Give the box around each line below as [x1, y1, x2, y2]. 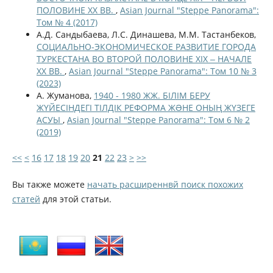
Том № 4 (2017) [36, 16, 97, 28]
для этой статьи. [40, 193, 112, 205]
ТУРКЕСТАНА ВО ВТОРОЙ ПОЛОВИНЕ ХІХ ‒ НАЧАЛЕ [36, 52, 252, 65]
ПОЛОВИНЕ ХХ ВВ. [36, 4, 116, 16]
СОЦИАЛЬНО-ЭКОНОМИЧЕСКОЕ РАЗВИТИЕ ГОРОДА [36, 40, 256, 52]
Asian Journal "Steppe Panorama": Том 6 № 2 [66, 113, 250, 126]
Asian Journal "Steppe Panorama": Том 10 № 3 [68, 65, 257, 77]
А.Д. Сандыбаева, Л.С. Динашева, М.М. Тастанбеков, [36, 28, 256, 40]
